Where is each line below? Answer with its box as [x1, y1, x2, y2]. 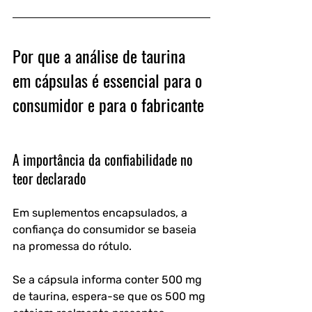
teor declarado [13, 167, 86, 189]
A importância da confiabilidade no [13, 148, 196, 170]
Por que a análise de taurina [13, 42, 189, 68]
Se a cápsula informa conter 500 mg [13, 272, 205, 286]
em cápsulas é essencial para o [13, 67, 206, 93]
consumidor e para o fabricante [13, 91, 204, 117]
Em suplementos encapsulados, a [13, 205, 190, 219]
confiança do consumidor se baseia [13, 222, 199, 236]
